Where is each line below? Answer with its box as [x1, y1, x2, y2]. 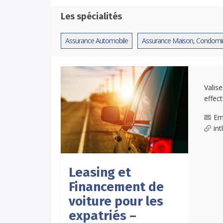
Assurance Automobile [65, 35, 128, 45]
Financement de [69, 179, 164, 195]
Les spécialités [61, 10, 122, 22]
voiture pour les [69, 194, 163, 210]
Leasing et [69, 165, 131, 181]
